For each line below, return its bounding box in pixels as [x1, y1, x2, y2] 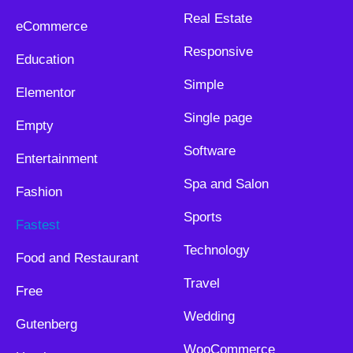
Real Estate [183, 11, 252, 27]
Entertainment [16, 151, 98, 167]
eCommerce [16, 19, 87, 35]
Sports [183, 210, 222, 225]
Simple [183, 77, 224, 93]
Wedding [183, 309, 235, 325]
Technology [183, 243, 250, 258]
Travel [183, 276, 220, 292]
